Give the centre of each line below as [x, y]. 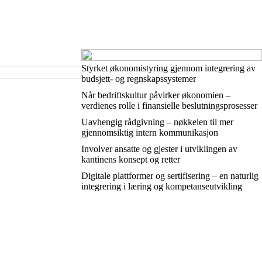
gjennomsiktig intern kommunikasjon [149, 132]
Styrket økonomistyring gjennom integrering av [168, 68]
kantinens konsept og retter [130, 159]
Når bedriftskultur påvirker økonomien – [156, 95]
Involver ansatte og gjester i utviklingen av [159, 149]
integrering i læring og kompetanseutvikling [161, 186]
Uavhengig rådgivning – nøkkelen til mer [157, 122]
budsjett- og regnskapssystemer [138, 79]
